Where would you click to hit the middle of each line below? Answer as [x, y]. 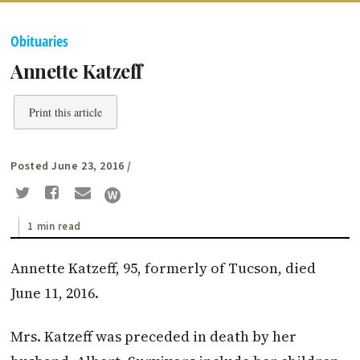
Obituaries [40, 41]
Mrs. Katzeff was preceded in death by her [154, 336]
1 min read [55, 226]
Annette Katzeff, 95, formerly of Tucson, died [164, 268]
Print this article [66, 112]
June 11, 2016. [55, 292]
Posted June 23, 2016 [67, 167]
